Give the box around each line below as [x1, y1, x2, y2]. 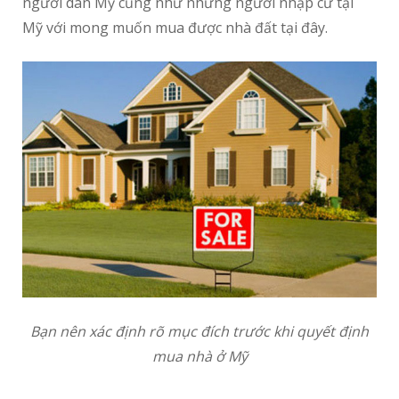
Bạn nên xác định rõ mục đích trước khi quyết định [30, 322, 369, 342]
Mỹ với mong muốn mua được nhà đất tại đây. [22, 18, 328, 37]
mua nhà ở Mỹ [151, 346, 248, 367]
